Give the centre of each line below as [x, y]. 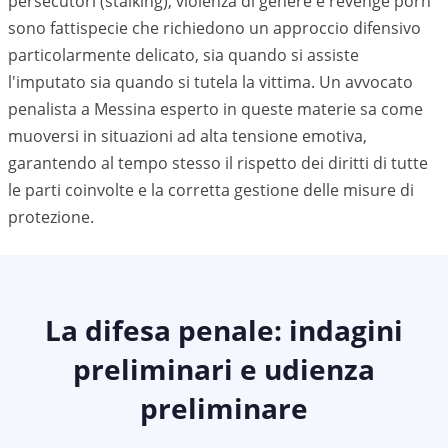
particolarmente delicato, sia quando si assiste [183, 55]
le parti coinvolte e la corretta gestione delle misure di [211, 190]
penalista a [51, 109]
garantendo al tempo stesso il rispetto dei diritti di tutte [218, 163]
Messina [125, 109]
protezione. [51, 217]
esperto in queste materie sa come [289, 109]
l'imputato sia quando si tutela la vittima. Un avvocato [210, 82]
